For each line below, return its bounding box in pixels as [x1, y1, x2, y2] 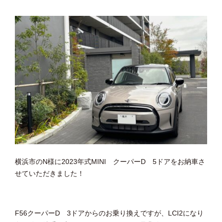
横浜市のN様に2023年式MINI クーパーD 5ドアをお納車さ [15, 157, 205, 166]
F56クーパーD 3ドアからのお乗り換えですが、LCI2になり [15, 209, 204, 217]
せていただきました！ [15, 169, 84, 177]
